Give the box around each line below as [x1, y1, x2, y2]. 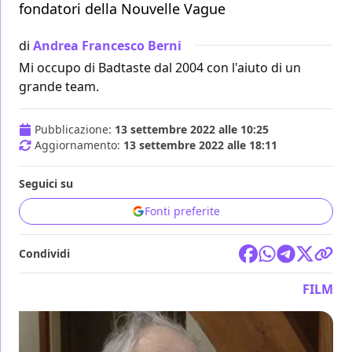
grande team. [19, 78, 99, 96]
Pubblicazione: [35, 122, 115, 137]
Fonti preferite [145, 203, 220, 219]
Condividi [19, 246, 70, 262]
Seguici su [19, 176, 73, 192]
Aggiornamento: [35, 137, 123, 153]
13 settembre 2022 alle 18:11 [123, 137, 277, 153]
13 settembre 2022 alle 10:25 [115, 122, 269, 137]
